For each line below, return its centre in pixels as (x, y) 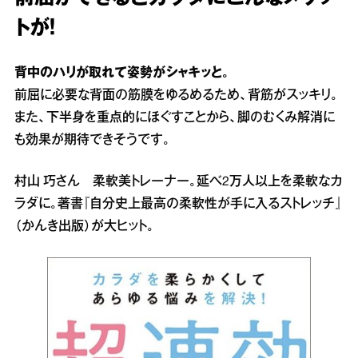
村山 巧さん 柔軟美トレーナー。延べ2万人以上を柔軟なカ (178, 183)
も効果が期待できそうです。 (92, 141)
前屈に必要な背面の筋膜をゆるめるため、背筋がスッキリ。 (176, 96)
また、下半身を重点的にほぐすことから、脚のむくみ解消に (175, 119)
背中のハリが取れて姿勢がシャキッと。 (122, 74)
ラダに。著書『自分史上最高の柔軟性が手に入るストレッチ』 (178, 205)
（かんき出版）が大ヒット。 (84, 227)
